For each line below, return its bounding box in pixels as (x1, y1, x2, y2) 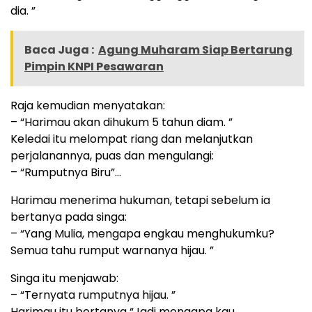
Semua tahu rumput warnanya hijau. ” (10, 242, 214, 258)
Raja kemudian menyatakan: (10, 97, 165, 114)
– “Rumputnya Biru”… (10, 164, 121, 180)
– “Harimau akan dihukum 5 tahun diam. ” (10, 114, 233, 130)
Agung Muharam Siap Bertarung (98, 41, 292, 58)
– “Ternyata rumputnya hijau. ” (10, 286, 175, 303)
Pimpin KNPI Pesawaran (24, 58, 164, 75)
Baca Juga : (24, 41, 94, 58)
